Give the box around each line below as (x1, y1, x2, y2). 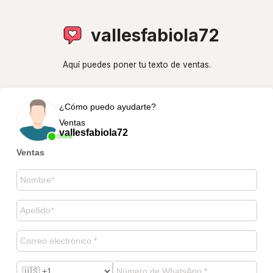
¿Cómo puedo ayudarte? (58, 101, 156, 112)
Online (56, 133, 73, 140)
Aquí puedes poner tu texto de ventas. (62, 60, 211, 69)
